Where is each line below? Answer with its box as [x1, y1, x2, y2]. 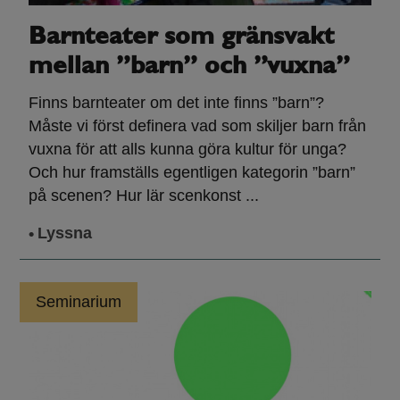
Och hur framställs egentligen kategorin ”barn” [28, 162, 355, 181]
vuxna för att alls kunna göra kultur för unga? [28, 139, 346, 158]
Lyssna [37, 223, 92, 242]
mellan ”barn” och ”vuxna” [28, 54, 350, 79]
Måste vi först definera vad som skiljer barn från [28, 116, 366, 135]
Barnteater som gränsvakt [28, 24, 334, 50]
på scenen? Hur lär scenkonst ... [28, 186, 259, 204]
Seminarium [35, 292, 121, 311]
